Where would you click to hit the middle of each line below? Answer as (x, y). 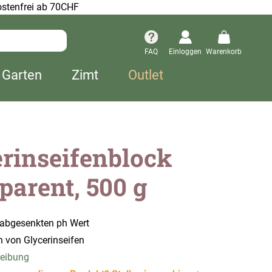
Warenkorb (224, 52)
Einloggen (185, 52)
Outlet (146, 75)
